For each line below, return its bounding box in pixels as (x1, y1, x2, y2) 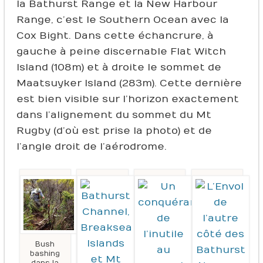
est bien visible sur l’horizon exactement (16, 93, 239, 106)
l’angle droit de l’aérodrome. (16, 141, 167, 153)
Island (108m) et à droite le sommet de (16, 62, 221, 74)
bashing (30, 249, 60, 258)
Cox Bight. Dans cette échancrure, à (16, 30, 214, 42)
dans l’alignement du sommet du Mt (16, 109, 211, 122)
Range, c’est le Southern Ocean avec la (16, 14, 229, 26)
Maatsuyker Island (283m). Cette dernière (16, 77, 242, 90)
